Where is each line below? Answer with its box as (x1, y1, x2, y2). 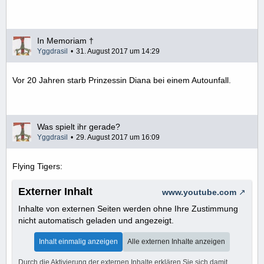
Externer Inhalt (18, 186, 93, 197)
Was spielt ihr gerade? (37, 122, 120, 131)
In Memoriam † (37, 36, 94, 45)
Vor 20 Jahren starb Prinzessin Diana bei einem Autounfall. (12, 75, 231, 85)
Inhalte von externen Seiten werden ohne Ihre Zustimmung (18, 204, 238, 213)
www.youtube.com (162, 187, 236, 197)
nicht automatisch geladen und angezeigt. (18, 216, 174, 225)
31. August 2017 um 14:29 (76, 47, 160, 55)
